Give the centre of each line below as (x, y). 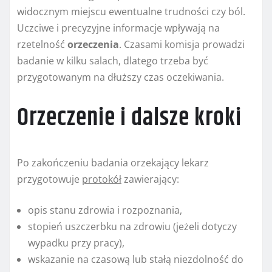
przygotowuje (49, 179)
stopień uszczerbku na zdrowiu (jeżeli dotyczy (132, 227)
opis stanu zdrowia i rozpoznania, (105, 210)
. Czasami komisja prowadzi (182, 45)
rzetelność (42, 45)
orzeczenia (93, 45)
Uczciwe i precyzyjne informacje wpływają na (118, 28)
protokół (102, 179)
